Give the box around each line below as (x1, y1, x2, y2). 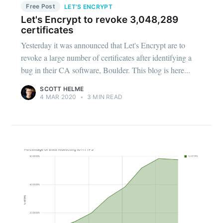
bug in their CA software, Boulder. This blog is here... (21, 65, 191, 76)
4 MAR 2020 (40, 93, 77, 101)
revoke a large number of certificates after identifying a (21, 52, 192, 63)
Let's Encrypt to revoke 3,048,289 (21, 13, 179, 25)
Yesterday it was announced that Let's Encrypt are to (21, 40, 186, 51)
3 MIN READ (85, 93, 122, 101)
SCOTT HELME (40, 85, 84, 93)
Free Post (26, 2, 56, 10)
